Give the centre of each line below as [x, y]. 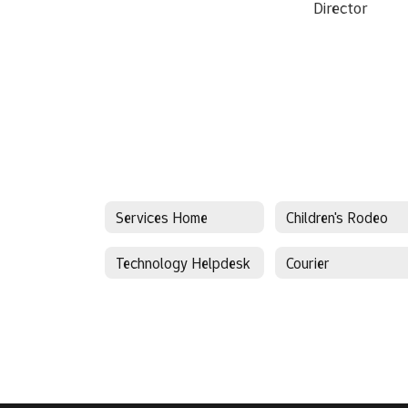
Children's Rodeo [337, 217]
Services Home [162, 217]
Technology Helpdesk [183, 263]
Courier [308, 263]
